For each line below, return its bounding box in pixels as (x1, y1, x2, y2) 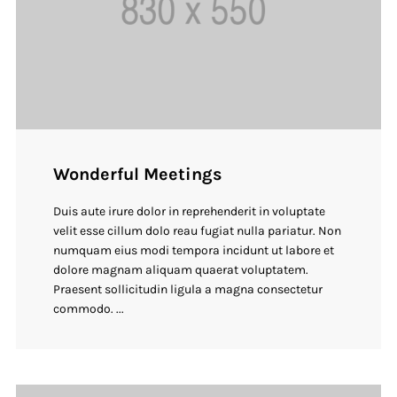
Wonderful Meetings (53, 163, 222, 184)
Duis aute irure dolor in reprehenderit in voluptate (53, 203, 326, 219)
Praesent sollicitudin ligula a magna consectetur (53, 281, 323, 297)
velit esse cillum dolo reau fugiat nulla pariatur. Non (53, 222, 342, 238)
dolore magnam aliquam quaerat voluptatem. (53, 261, 309, 277)
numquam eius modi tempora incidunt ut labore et (53, 242, 335, 258)
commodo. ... (53, 300, 125, 316)
